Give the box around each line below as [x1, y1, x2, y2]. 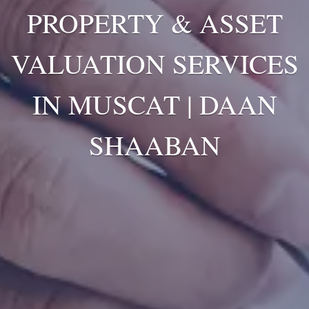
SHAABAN [88, 126, 221, 162]
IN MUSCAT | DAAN [32, 85, 277, 121]
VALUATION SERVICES [10, 44, 299, 81]
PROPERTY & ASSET [26, 3, 283, 40]
